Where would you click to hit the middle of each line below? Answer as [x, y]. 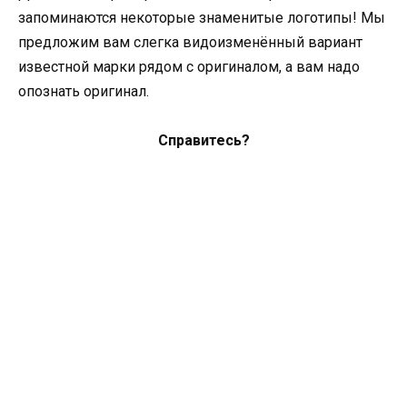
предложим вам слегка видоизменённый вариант [190, 43]
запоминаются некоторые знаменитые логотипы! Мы [202, 18]
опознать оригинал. [84, 92]
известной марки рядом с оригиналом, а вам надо [189, 67]
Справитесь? [203, 141]
